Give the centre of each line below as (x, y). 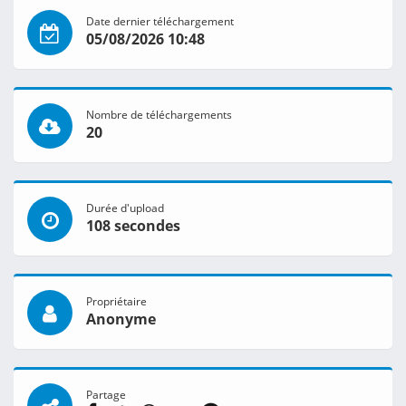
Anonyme (121, 319)
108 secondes (133, 226)
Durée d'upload (125, 208)
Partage (106, 395)
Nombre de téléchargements (159, 115)
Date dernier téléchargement (160, 21)
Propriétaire (116, 301)
